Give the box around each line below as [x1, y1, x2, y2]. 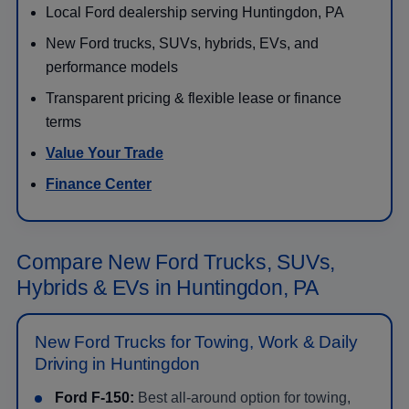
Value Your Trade [46, 144, 163, 161]
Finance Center [46, 175, 152, 192]
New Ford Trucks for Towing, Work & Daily [35, 331, 358, 351]
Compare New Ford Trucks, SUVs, [16, 249, 336, 274]
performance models [46, 58, 178, 75]
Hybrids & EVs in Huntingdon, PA [16, 275, 319, 299]
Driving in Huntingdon [35, 353, 201, 373]
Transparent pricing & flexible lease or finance [46, 89, 341, 106]
